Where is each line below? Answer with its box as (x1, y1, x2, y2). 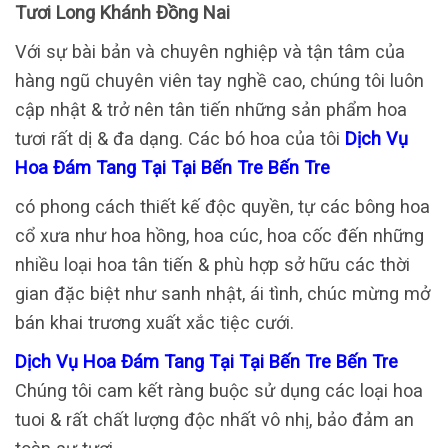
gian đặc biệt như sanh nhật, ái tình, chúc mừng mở (15, 283, 430, 305)
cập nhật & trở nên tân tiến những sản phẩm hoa (15, 99, 407, 121)
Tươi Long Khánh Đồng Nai (15, 2, 230, 24)
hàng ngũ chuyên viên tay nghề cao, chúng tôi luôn (15, 70, 424, 92)
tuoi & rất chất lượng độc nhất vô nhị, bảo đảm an (15, 409, 414, 431)
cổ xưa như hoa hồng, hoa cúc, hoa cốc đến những (15, 225, 424, 247)
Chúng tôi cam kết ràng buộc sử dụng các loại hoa (15, 380, 423, 402)
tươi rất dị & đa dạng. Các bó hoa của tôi (15, 128, 345, 150)
